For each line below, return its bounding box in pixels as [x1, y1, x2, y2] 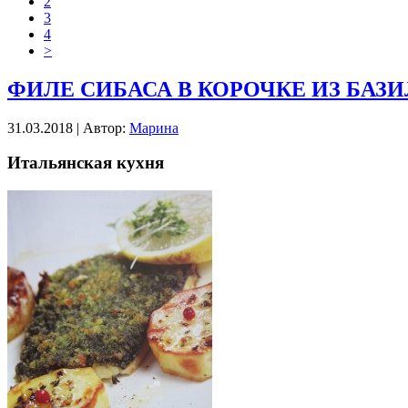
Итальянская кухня [7, 153, 164, 173]
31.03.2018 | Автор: [7, 119, 129, 136]
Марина [129, 119, 178, 136]
